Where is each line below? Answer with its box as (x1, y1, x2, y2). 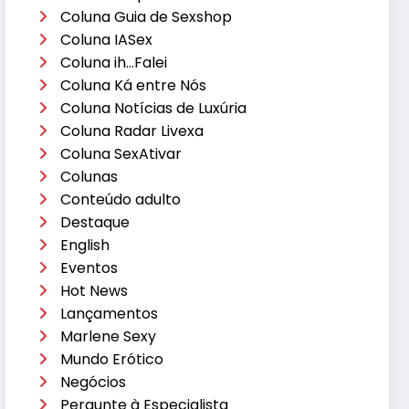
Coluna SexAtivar (60, 142, 183, 164)
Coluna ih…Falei (60, 51, 168, 73)
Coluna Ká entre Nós (60, 74, 207, 96)
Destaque (60, 211, 131, 233)
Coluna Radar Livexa (60, 120, 204, 142)
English (60, 234, 110, 256)
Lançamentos (60, 302, 159, 324)
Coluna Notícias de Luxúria (60, 97, 247, 119)
